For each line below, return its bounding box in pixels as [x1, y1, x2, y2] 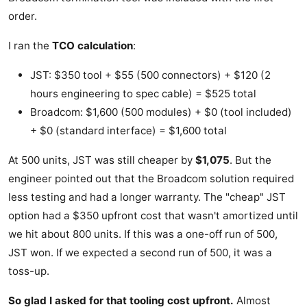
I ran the [8, 39, 52, 53]
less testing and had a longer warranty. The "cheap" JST [8, 191, 286, 204]
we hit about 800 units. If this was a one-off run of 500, [8, 228, 278, 241]
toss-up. [8, 265, 49, 278]
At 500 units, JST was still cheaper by [8, 153, 195, 167]
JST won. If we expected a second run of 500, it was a [8, 246, 272, 260]
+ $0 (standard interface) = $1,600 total [30, 124, 227, 138]
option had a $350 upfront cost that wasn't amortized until [8, 209, 298, 223]
